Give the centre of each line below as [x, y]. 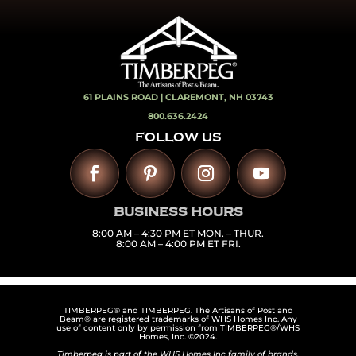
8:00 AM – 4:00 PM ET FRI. [178, 243]
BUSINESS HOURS [178, 212]
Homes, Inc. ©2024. [178, 336]
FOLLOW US [178, 138]
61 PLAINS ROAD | [124, 97]
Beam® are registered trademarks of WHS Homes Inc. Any [178, 319]
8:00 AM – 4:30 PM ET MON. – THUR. [178, 233]
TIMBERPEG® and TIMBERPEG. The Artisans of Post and [178, 310]
